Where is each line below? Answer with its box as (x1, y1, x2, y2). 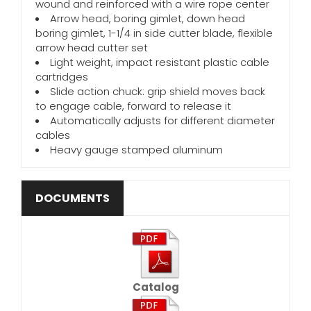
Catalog (132, 280, 179, 294)
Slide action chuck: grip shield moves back (50, 84, 265, 99)
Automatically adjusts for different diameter (50, 113, 275, 128)
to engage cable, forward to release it (35, 99, 231, 113)
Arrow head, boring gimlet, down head (50, 11, 245, 26)
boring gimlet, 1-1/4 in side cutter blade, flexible (35, 26, 273, 40)
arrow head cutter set (35, 40, 148, 55)
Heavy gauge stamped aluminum (50, 142, 223, 157)
